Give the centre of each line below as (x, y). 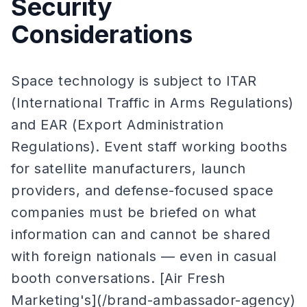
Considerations (102, 34)
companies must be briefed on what (134, 212)
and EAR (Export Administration (117, 125)
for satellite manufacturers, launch (128, 169)
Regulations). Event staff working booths (149, 147)
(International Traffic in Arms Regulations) (152, 103)
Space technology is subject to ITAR (134, 81)
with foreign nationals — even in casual (144, 256)
